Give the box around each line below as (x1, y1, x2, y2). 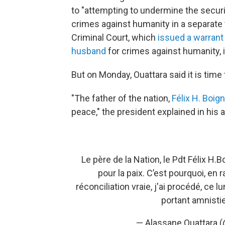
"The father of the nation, (71, 93, 172, 103)
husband (71, 46, 106, 56)
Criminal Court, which (71, 32, 158, 43)
